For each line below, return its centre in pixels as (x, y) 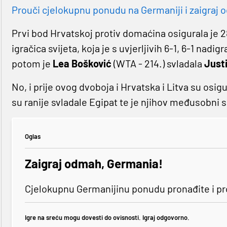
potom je (31, 64)
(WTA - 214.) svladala (157, 64)
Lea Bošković (81, 64)
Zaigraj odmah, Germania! (93, 164)
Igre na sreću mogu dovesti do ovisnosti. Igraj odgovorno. (107, 217)
